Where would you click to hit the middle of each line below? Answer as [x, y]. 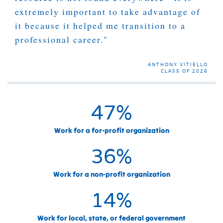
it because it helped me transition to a [100, 25]
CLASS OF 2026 [184, 71]
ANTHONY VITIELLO [178, 64]
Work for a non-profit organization [111, 174]
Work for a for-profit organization [111, 130]
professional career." [61, 39]
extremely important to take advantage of [108, 11]
